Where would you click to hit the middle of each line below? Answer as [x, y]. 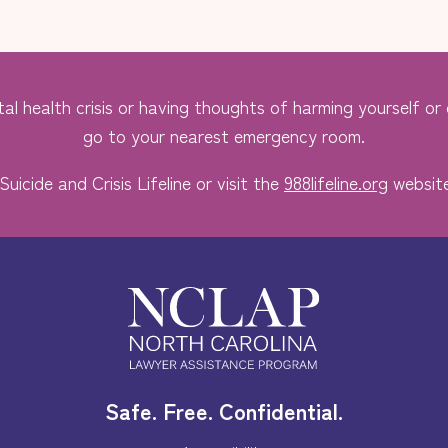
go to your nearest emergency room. [224, 134]
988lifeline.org [336, 181]
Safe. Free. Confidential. [224, 409]
